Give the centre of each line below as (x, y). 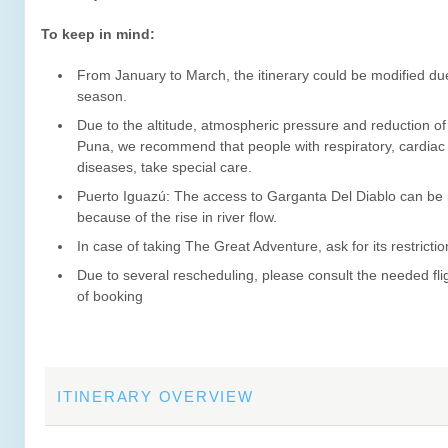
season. (102, 96)
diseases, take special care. (164, 167)
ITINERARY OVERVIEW (155, 396)
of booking (110, 296)
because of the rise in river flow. (177, 217)
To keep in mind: (98, 34)
